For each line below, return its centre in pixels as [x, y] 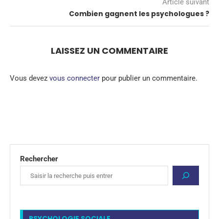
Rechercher [39, 159]
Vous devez [30, 78]
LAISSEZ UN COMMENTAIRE [109, 51]
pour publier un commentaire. [149, 78]
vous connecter [75, 78]
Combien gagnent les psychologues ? [139, 14]
